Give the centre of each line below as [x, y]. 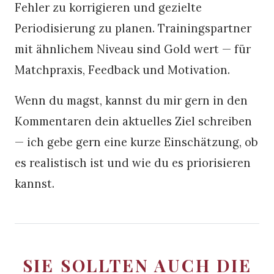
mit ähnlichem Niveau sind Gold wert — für [133, 49]
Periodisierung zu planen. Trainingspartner [133, 28]
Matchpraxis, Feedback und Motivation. [122, 69]
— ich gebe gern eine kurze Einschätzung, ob [136, 142]
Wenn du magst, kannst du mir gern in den [131, 100]
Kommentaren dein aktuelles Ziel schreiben [133, 121]
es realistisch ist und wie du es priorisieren [133, 162]
